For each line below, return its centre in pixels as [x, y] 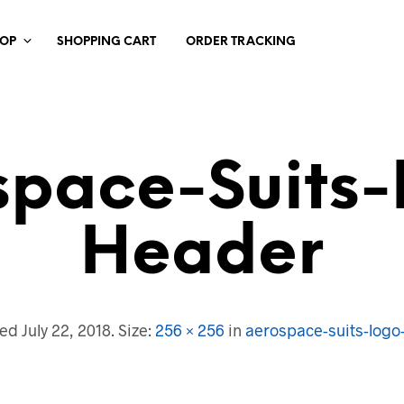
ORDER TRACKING [241, 41]
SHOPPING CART [107, 41]
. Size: [133, 330]
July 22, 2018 [67, 330]
